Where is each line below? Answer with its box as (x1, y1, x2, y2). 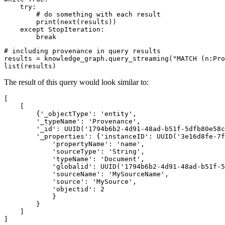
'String (108, 147, 137, 155)
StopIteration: (44, 25, 104, 33)
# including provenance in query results (4, 47, 161, 55)
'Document (100, 155, 137, 163)
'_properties (36, 132, 84, 140)
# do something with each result (36, 10, 161, 18)
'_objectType (40, 109, 88, 118)
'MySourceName (108, 170, 161, 178)
